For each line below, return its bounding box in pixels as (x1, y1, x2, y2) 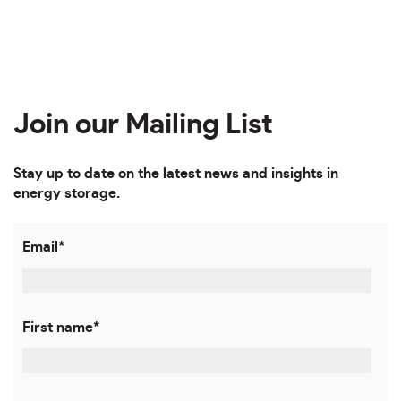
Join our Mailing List (13, 109, 273, 139)
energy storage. (13, 185, 120, 200)
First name (22, 320, 93, 336)
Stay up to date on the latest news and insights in (13, 166, 338, 181)
